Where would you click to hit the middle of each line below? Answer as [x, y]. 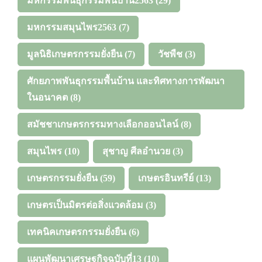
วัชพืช [170, 54]
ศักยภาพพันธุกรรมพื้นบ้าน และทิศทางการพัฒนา [126, 81]
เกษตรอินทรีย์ [166, 178]
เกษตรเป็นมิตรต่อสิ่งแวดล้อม [85, 205]
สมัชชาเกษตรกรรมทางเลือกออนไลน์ [103, 124]
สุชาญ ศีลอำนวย [136, 151]
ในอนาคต [47, 97]
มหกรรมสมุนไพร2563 [72, 27]
